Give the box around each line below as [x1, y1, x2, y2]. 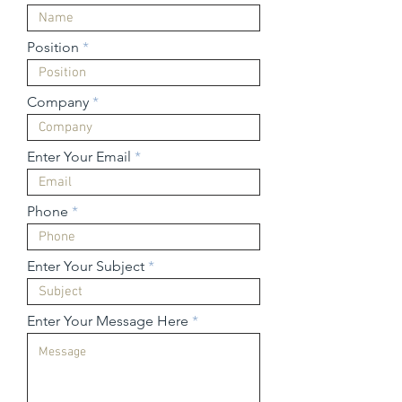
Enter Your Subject [27, 258, 144, 275]
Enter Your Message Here [27, 312, 188, 329]
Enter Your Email [27, 148, 131, 165]
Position [27, 39, 79, 56]
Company [27, 93, 89, 110]
